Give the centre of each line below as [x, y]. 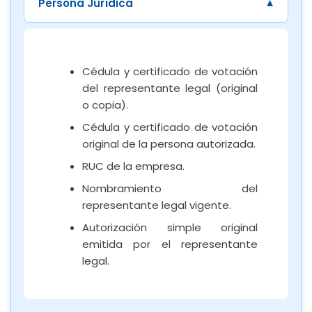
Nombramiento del [170, 188]
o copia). [105, 104]
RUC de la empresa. [133, 166]
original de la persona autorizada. [169, 143]
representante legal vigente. [157, 205]
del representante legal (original [170, 88]
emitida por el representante [170, 244]
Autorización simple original [170, 227]
